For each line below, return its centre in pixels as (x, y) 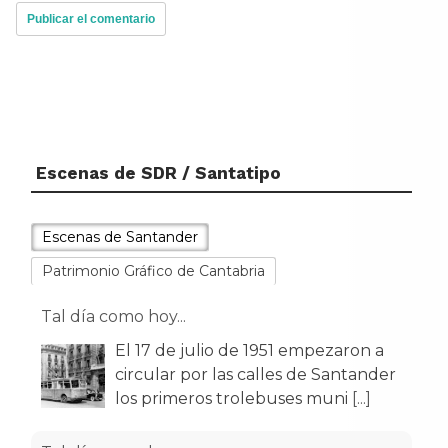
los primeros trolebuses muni (233, 398)
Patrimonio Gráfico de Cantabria (153, 270)
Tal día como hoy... (113, 316)
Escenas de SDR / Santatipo (158, 172)
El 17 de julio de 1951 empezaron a (249, 350)
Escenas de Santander (120, 236)
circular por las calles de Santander (255, 374)
